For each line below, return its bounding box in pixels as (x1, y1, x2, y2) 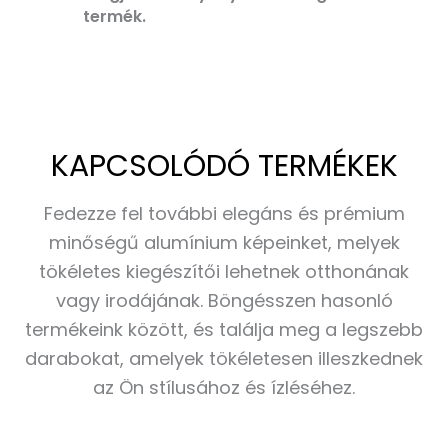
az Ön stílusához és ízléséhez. (93, 374, 355, 400)
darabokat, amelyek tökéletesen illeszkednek (25, 345, 423, 371)
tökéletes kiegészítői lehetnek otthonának (39, 258, 409, 284)
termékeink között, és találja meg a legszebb (25, 316, 423, 342)
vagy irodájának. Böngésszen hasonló (55, 287, 393, 313)
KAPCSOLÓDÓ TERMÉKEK (50, 144, 398, 187)
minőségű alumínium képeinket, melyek (48, 229, 400, 255)
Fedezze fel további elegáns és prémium (43, 200, 405, 226)
